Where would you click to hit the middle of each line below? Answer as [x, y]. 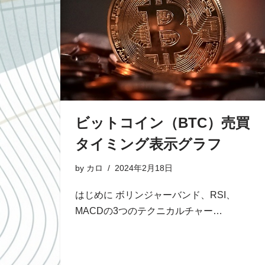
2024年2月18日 [144, 168]
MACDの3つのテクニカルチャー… [150, 211]
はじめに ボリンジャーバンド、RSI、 [155, 195]
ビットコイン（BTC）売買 [162, 122]
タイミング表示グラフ [148, 144]
